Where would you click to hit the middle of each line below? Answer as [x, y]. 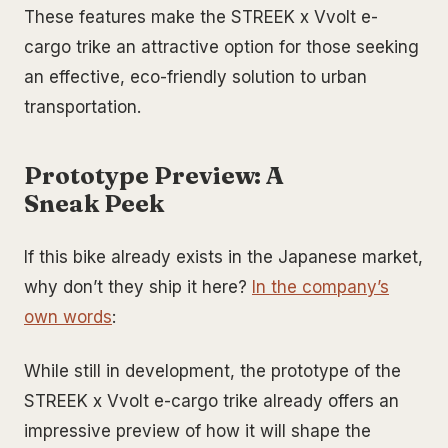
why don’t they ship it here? [138, 286]
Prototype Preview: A [154, 175]
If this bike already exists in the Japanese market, [223, 256]
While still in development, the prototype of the [212, 370]
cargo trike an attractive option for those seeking [221, 46]
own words [68, 316]
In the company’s [320, 286]
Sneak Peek [94, 203]
